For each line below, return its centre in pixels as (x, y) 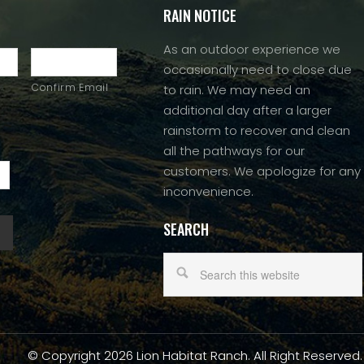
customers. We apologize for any (262, 171)
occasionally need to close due (258, 69)
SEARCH (186, 229)
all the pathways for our (234, 150)
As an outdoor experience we (252, 49)
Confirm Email (70, 87)
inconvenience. (208, 191)
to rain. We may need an (237, 89)
